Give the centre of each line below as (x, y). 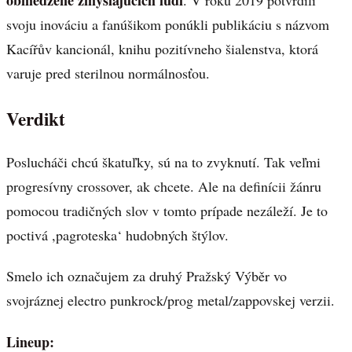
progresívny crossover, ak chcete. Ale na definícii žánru (164, 186)
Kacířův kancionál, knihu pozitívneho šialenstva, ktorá (162, 49)
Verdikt (36, 118)
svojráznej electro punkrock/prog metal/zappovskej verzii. (170, 301)
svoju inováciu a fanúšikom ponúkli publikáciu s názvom (168, 25)
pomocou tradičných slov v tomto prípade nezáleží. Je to (167, 210)
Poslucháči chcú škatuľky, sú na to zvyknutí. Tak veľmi (163, 161)
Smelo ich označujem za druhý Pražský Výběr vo (147, 276)
